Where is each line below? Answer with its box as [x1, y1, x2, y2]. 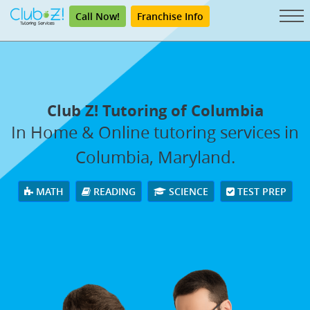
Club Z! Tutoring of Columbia [46, 99, 264, 121]
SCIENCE [165, 184, 208, 198]
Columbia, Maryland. [75, 145, 235, 168]
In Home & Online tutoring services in [11, 120, 299, 143]
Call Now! [75, 10, 120, 23]
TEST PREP [234, 184, 286, 198]
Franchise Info [137, 10, 203, 23]
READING [90, 184, 136, 198]
